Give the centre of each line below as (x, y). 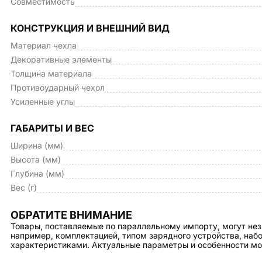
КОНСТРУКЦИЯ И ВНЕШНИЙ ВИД (90, 28)
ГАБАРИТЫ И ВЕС (52, 128)
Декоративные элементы (61, 59)
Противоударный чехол (58, 87)
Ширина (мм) (37, 145)
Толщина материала (51, 73)
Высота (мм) (36, 159)
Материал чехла (44, 45)
